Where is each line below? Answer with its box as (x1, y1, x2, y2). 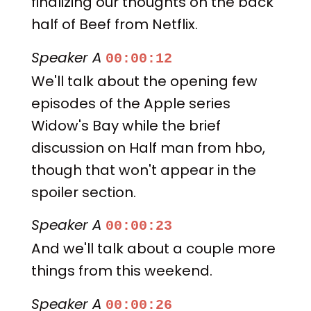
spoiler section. (31, 182, 136, 202)
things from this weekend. (31, 261, 212, 281)
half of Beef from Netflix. (31, 15, 198, 35)
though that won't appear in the (31, 160, 256, 180)
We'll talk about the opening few (31, 71, 258, 91)
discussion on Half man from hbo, (31, 137, 265, 158)
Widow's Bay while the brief (31, 115, 221, 135)
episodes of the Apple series (31, 93, 230, 113)
